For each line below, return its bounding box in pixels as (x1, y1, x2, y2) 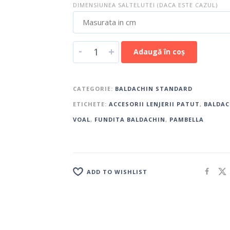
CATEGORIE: (72, 84, 115, 92)
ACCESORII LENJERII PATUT (108, 100, 200, 108)
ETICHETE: (72, 100, 109, 108)
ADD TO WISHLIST (86, 168, 147, 176)
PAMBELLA (169, 115, 204, 123)
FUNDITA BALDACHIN (94, 115, 165, 123)
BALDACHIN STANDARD (114, 84, 193, 92)
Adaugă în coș (133, 46, 185, 56)
